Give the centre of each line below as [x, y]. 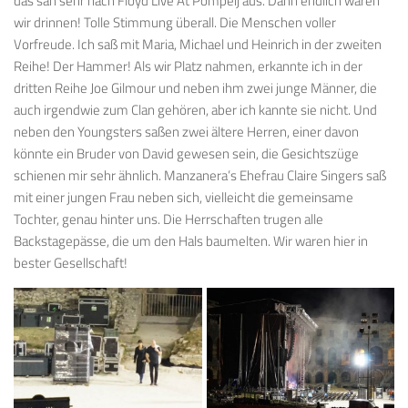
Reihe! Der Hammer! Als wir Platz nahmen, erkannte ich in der [188, 66]
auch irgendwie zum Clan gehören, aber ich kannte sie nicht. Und [195, 109]
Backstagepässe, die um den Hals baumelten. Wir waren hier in [191, 240]
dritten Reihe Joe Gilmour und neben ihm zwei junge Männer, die [195, 87]
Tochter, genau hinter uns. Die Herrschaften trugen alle [168, 219]
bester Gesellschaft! [71, 262]
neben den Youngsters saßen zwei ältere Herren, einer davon [186, 131]
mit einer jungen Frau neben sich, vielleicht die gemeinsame [184, 197]
